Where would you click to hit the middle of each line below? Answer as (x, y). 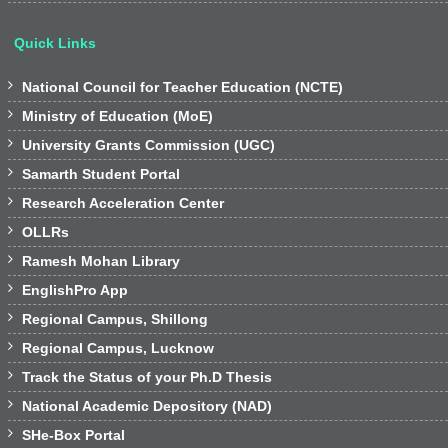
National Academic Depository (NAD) (145, 406)
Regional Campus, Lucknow (116, 348)
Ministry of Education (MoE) (115, 116)
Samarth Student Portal (99, 174)
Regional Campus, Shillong (113, 319)
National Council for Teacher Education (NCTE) (182, 87)
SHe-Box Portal (71, 435)
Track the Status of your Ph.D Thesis (145, 377)
